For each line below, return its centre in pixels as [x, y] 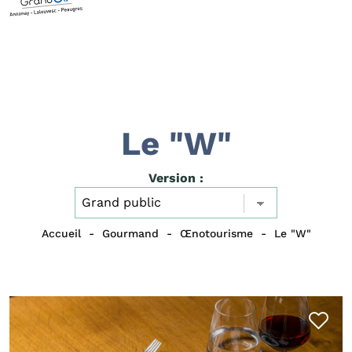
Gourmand [130, 234]
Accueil [61, 234]
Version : [176, 178]
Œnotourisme [216, 234]
